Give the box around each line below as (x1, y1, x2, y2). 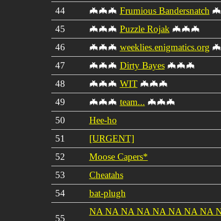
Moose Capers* (89, 151, 148, 162)
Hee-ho (89, 114, 117, 125)
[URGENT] (89, 133, 134, 144)
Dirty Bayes (119, 60, 165, 71)
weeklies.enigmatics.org (119, 41, 210, 52)
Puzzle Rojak (119, 23, 170, 34)
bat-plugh (89, 187, 126, 198)
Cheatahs (89, 169, 123, 180)
